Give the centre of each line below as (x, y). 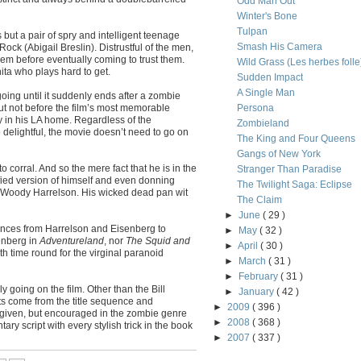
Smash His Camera (279, 47)
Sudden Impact (270, 77)
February (260, 276)
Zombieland (263, 123)
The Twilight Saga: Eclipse (294, 185)
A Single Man (266, 93)
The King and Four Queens (296, 139)
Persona (255, 108)
